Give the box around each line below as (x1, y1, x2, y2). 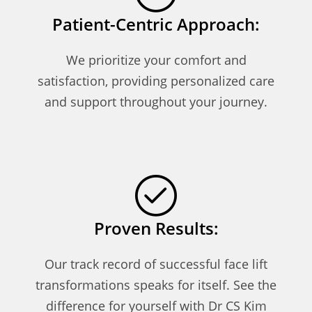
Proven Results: (93, 216, 219, 240)
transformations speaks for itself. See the (36, 276, 276, 293)
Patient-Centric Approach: (52, 12, 260, 36)
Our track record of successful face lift (45, 255, 267, 272)
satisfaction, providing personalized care (38, 72, 274, 89)
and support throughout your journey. (45, 93, 267, 110)
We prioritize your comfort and (65, 51, 247, 68)
